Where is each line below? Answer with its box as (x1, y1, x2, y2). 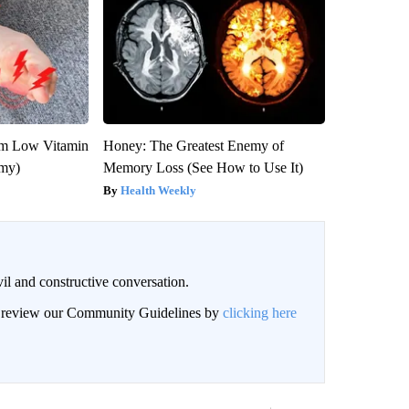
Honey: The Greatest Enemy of (102, 138, 284, 154)
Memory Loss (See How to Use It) (102, 160, 303, 176)
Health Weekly (120, 184, 196, 198)
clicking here (222, 305, 297, 321)
